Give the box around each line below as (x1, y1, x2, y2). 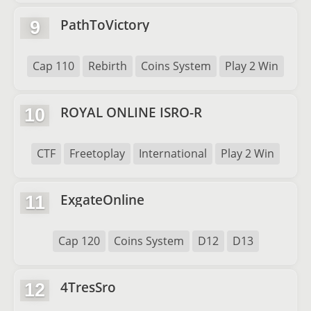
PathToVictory (60, 15, 149, 34)
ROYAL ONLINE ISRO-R (60, 103, 202, 121)
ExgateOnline (60, 190, 144, 209)
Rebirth (88, 58, 127, 74)
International (139, 146, 207, 161)
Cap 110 (33, 58, 74, 74)
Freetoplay (69, 146, 125, 161)
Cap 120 (58, 233, 100, 249)
